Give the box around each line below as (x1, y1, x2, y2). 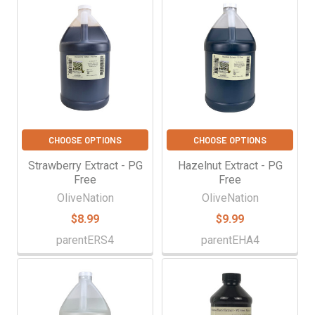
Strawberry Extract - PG (27, 158, 143, 172)
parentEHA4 (200, 233, 259, 247)
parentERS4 (56, 233, 114, 247)
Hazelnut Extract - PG (177, 158, 283, 172)
